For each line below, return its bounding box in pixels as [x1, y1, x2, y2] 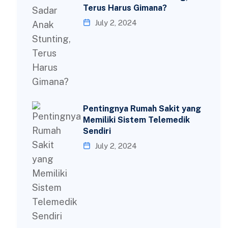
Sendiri [83, 126, 111, 136]
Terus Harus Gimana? [83, 3, 167, 13]
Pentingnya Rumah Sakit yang [83, 104, 202, 113]
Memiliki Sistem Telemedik [83, 115, 190, 125]
